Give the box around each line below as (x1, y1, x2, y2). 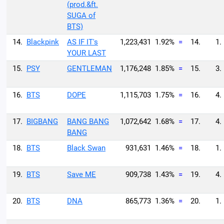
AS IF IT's (67, 37, 98, 46)
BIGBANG (26, 117, 58, 126)
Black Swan (67, 143, 105, 152)
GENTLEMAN (67, 64, 112, 73)
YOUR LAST (67, 48, 106, 57)
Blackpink (26, 37, 59, 46)
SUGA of (67, 11, 95, 20)
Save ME (67, 170, 96, 179)
